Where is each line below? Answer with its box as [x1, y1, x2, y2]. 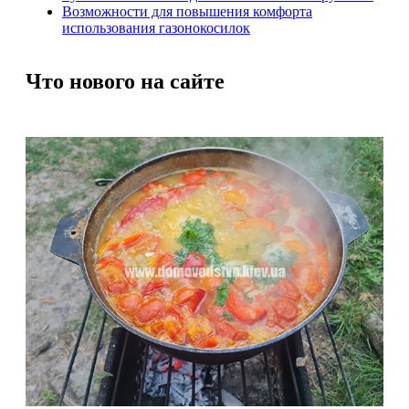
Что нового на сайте [26, 68, 225, 93]
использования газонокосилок [62, 19, 250, 36]
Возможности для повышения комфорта [62, 3, 312, 19]
